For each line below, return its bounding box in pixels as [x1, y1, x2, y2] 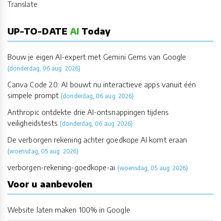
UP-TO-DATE [7, 25, 70, 37]
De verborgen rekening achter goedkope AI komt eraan [7, 135, 187, 144]
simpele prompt [7, 90, 59, 100]
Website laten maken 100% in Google [7, 205, 130, 214]
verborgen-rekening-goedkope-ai [7, 162, 115, 172]
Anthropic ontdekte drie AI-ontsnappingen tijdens [7, 107, 169, 116]
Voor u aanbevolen [7, 178, 93, 189]
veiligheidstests [7, 118, 58, 127]
